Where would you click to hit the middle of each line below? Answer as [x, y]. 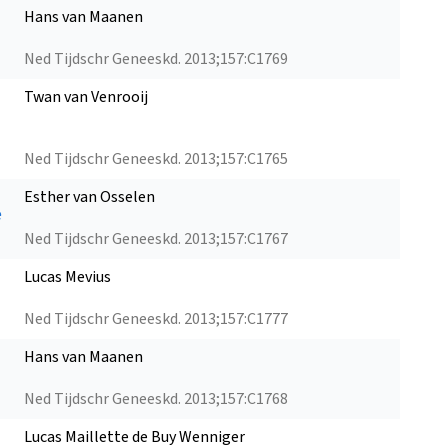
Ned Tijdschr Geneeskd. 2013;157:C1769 [156, 58]
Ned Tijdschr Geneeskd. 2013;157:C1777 [156, 318]
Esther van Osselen [89, 196]
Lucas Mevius [67, 276]
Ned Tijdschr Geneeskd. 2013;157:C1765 [156, 158]
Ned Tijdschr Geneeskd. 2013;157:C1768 [156, 398]
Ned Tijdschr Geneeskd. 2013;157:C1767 [156, 238]
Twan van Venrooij [86, 96]
